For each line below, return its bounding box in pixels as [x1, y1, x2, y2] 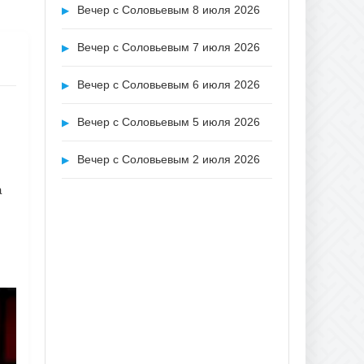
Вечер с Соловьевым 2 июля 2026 [74, 153, 260, 166]
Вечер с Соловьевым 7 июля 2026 [74, 41, 260, 54]
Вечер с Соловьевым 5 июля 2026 [74, 115, 260, 128]
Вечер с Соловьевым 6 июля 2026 [74, 78, 260, 91]
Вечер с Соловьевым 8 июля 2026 [74, 3, 260, 16]
